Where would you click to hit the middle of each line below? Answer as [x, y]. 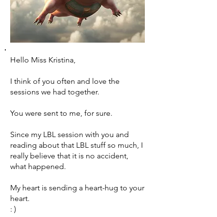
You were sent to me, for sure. [61, 113]
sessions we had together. [55, 92]
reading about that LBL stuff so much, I [77, 145]
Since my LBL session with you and [70, 134]
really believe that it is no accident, [69, 156]
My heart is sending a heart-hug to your [77, 188]
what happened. [38, 166]
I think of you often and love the [65, 81]
